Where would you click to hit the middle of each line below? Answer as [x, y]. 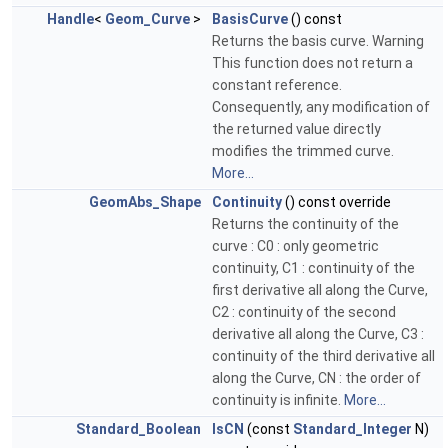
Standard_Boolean [138, 429]
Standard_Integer [352, 429]
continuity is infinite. [278, 400]
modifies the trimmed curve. [303, 151]
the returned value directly [296, 129]
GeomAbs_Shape [145, 202]
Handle [70, 19]
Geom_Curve [147, 19]
